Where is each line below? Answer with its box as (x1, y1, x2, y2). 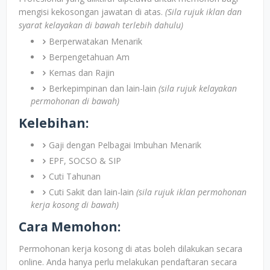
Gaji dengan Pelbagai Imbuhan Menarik (49, 139, 201, 151)
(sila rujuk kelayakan (159, 83, 237, 94)
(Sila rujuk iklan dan (165, 6, 242, 17)
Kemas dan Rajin (49, 67, 115, 78)
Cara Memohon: (19, 218, 121, 235)
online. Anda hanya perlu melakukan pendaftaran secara (19, 256, 237, 268)
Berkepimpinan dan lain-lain (49, 83, 159, 94)
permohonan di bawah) (31, 95, 119, 107)
